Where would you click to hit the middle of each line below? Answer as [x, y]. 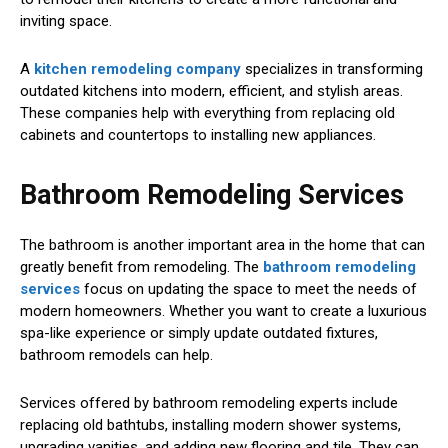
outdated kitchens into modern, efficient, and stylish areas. [211, 91]
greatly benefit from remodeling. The [139, 267]
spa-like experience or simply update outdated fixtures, [199, 333]
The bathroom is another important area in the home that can [222, 245]
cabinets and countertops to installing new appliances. [198, 135]
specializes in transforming [332, 69]
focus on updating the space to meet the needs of [248, 289]
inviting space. [66, 21]
